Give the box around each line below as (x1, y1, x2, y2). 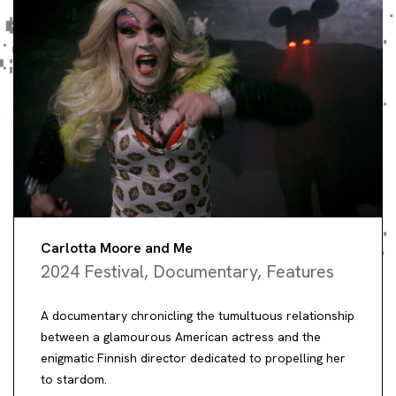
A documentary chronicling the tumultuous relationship (41, 308, 354, 324)
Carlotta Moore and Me (41, 239, 193, 258)
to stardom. (41, 371, 107, 388)
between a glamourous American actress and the (41, 329, 321, 346)
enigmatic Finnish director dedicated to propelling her (41, 350, 346, 367)
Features (266, 260, 334, 284)
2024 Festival (41, 260, 144, 284)
